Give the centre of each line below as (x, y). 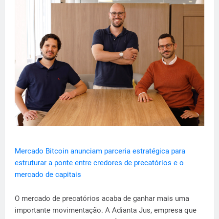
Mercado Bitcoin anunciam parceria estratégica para (100, 151)
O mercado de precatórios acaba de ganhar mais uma (102, 198)
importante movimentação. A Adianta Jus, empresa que (106, 210)
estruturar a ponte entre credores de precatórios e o (99, 163)
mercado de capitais (48, 174)
